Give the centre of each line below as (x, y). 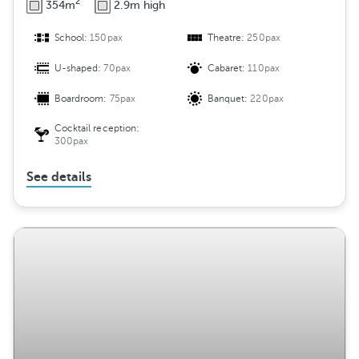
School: (73, 38)
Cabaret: (228, 69)
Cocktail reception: (97, 129)
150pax (106, 38)
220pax (267, 99)
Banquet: (229, 99)
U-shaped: (79, 69)
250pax (264, 38)
